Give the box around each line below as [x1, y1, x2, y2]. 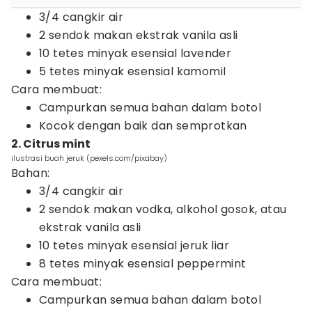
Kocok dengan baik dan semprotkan [39, 118, 247, 134]
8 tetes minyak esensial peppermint [39, 256, 247, 272]
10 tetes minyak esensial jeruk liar [39, 237, 229, 253]
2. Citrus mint [11, 136, 91, 152]
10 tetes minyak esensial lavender [39, 45, 232, 61]
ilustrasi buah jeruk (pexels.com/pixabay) [11, 153, 167, 164]
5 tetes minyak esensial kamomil [39, 63, 226, 79]
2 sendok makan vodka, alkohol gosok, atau [39, 201, 287, 217]
